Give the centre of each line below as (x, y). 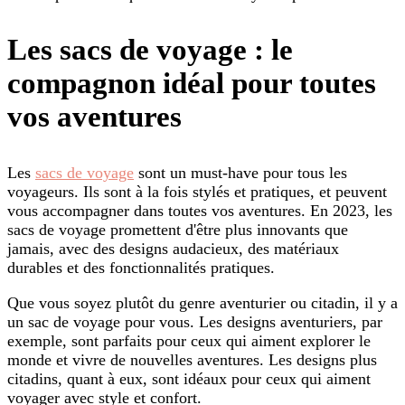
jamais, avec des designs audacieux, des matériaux (173, 248)
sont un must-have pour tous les (240, 172)
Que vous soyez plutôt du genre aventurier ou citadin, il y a (202, 302)
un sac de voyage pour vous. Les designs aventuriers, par (195, 321)
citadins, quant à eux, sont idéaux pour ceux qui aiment (189, 378)
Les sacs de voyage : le (150, 49)
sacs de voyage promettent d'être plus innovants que (178, 229)
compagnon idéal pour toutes (192, 83)
